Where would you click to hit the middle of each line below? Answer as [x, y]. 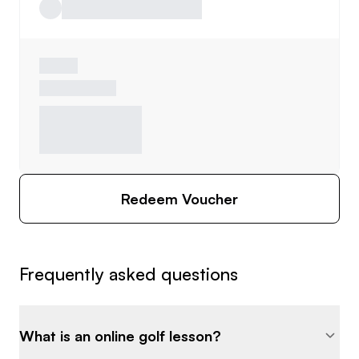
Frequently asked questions [129, 274]
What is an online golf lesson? [120, 336]
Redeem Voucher [179, 199]
